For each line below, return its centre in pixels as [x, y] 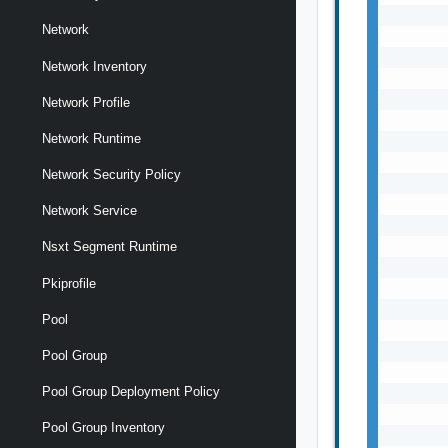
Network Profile [86, 102]
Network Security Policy [111, 175]
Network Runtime [91, 138]
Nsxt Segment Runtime [109, 247]
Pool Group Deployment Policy [131, 392]
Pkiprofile [69, 283]
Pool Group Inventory [103, 428]
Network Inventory [94, 66]
